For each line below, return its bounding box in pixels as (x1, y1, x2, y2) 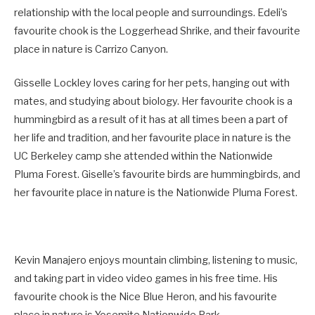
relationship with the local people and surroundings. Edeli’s (14, 6, 288, 19)
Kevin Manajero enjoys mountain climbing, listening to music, (14, 254, 297, 267)
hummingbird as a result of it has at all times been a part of (14, 112, 288, 126)
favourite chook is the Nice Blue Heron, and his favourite (14, 290, 277, 304)
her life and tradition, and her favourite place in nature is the (14, 131, 291, 144)
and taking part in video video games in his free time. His (14, 272, 278, 285)
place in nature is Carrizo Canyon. (14, 42, 168, 56)
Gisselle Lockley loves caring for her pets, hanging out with (14, 76, 290, 89)
